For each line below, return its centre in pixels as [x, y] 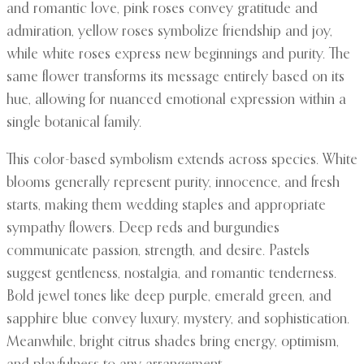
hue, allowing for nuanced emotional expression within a [176, 100]
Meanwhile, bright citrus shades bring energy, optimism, [173, 342]
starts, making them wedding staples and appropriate [166, 206]
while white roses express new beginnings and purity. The [178, 55]
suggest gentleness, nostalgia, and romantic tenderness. [171, 274]
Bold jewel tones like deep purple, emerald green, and [169, 297]
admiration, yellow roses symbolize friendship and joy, [169, 32]
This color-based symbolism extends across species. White [182, 160]
